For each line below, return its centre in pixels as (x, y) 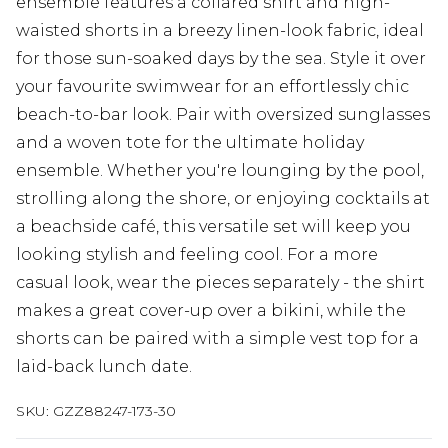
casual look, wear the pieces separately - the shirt (220, 283)
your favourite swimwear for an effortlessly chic (212, 87)
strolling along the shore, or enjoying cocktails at (223, 199)
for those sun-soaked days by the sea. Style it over (221, 59)
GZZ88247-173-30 (114, 411)
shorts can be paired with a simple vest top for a (217, 339)
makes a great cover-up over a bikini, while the (211, 311)
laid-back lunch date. (104, 367)
